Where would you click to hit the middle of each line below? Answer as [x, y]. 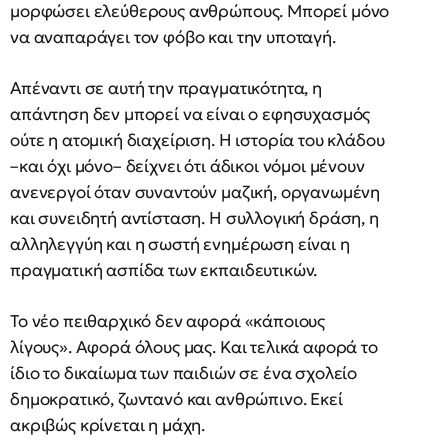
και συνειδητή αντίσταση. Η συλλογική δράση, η [194, 217]
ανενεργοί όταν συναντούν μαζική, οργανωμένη [195, 191]
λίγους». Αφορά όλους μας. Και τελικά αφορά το [194, 346]
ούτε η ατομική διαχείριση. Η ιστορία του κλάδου [197, 139]
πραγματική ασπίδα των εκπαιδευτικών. [164, 269]
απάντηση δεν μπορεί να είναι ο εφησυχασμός [190, 113]
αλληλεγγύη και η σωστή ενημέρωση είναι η [180, 243]
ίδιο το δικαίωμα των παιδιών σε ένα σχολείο [184, 372]
